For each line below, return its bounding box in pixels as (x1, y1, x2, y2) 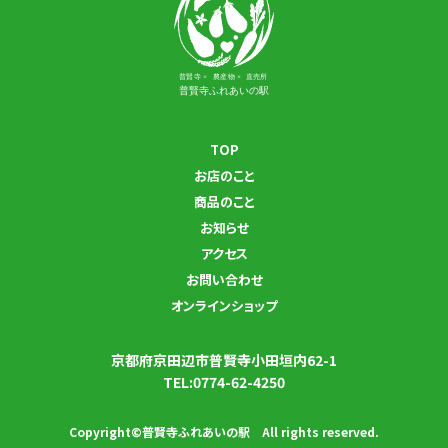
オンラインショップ (171, 295, 277, 315)
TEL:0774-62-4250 (163, 371, 285, 392)
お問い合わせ (185, 269, 263, 289)
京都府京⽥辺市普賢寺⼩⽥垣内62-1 (111, 349, 337, 370)
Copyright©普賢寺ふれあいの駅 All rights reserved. (69, 422, 379, 440)
